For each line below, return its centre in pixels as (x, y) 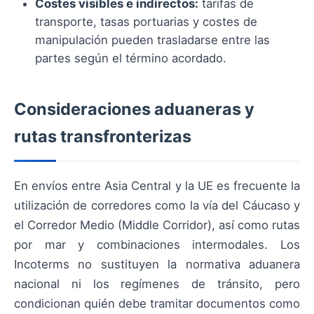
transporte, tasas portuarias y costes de (146, 22)
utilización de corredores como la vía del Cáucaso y (157, 206)
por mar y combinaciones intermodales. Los (157, 245)
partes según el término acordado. (131, 59)
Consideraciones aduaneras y (134, 109)
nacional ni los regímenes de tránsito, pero (157, 284)
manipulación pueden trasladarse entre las (152, 40)
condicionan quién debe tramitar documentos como (157, 304)
